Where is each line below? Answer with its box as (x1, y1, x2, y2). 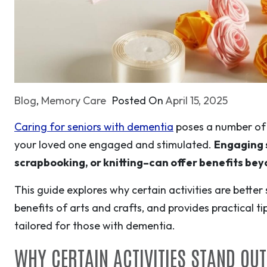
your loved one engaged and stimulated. (14, 138, 214, 152)
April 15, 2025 (165, 94, 228, 108)
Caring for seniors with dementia (14, 120, 173, 134)
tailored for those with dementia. (14, 219, 175, 233)
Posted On (112, 94, 165, 108)
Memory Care (41, 94, 106, 108)
